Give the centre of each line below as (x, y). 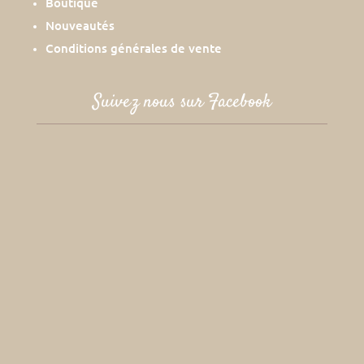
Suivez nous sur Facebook (182, 103)
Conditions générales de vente (133, 48)
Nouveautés (80, 26)
